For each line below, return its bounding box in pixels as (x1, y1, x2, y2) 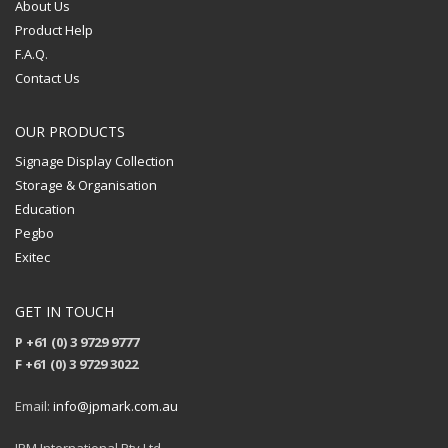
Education (15, 200, 75, 219)
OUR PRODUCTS (15, 122, 125, 142)
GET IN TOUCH (15, 302, 114, 322)
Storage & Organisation (15, 176, 157, 195)
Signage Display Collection (15, 152, 174, 171)
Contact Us (15, 69, 80, 88)
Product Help (15, 21, 93, 40)
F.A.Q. (15, 45, 48, 64)
